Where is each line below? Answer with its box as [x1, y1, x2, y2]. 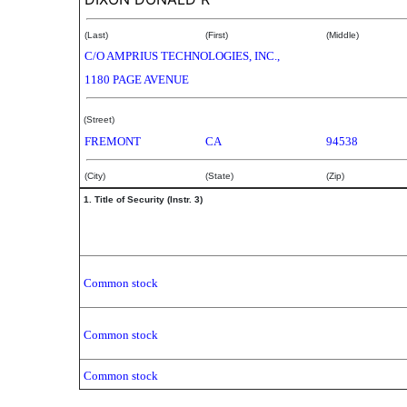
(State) [205, 171, 233, 181]
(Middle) [326, 30, 359, 40]
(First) [205, 30, 228, 40]
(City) [84, 171, 105, 181]
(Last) [84, 30, 108, 40]
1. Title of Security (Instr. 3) [84, 194, 203, 204]
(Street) [84, 114, 114, 124]
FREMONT [84, 134, 141, 148]
